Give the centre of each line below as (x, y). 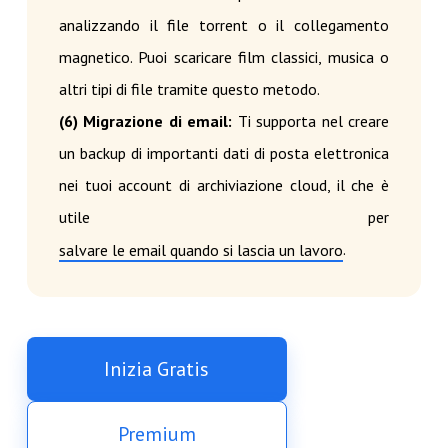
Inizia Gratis (157, 369)
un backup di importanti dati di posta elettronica (224, 153)
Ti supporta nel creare (311, 121)
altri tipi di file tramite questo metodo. (189, 89)
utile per (224, 217)
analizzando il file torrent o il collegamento (224, 25)
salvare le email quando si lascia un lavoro (200, 250)
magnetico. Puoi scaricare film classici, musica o (224, 57)
